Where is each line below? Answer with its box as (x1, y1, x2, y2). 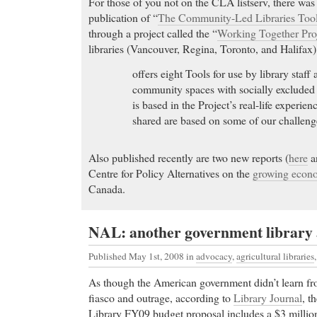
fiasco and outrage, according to (88, 290, 234, 306)
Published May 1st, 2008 (88, 250, 186, 263)
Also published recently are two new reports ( (88, 150, 289, 165)
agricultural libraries (236, 250, 314, 263)
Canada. (88, 181, 125, 196)
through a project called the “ (88, 25, 217, 41)
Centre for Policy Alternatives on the (88, 166, 253, 180)
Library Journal (234, 290, 302, 306)
